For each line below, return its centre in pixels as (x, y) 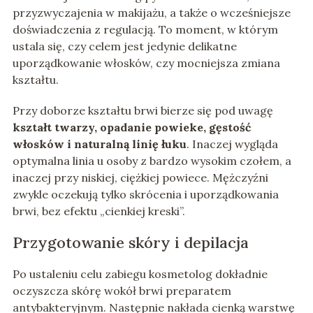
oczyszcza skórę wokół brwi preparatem (122, 291)
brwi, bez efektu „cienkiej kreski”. (99, 211)
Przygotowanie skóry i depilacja (130, 243)
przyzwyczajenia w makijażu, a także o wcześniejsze (151, 13)
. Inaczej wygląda (232, 144)
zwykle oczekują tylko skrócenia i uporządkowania (145, 195)
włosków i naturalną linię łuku (99, 144)
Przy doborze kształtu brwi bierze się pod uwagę (143, 111)
